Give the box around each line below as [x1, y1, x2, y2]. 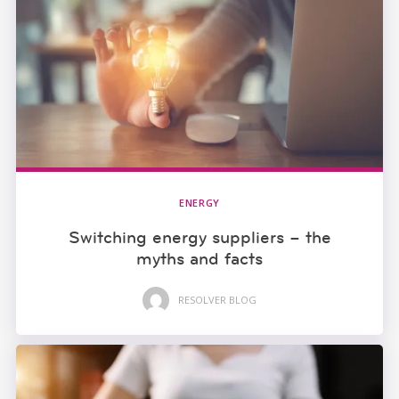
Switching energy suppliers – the [68, 225, 331, 248]
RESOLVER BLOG [178, 293, 256, 307]
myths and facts [136, 247, 263, 269]
